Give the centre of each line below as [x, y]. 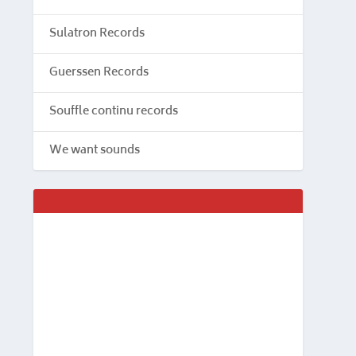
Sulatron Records [97, 33]
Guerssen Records [99, 72]
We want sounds [95, 150]
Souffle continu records [114, 111]
